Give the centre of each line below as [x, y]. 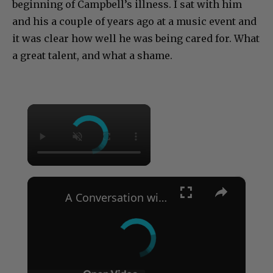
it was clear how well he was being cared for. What [136, 38]
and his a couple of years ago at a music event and [134, 21]
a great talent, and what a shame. [92, 55]
